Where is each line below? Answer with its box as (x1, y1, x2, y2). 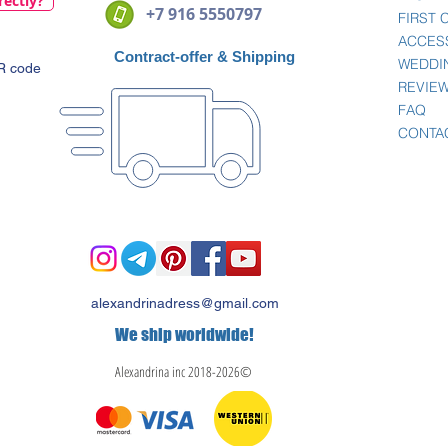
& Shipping (213, 48, 295, 65)
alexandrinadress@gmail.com (91, 295, 279, 311)
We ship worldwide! (115, 324, 254, 345)
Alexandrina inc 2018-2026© (111, 362, 252, 381)
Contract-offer (114, 48, 213, 65)
